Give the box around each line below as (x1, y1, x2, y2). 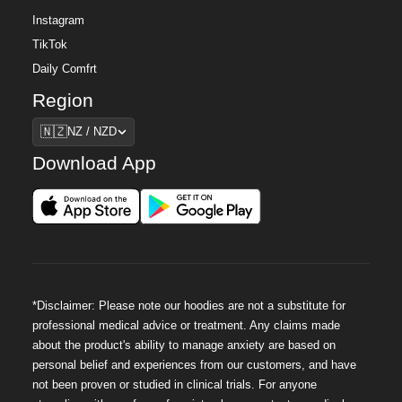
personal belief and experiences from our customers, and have (32, 359, 357, 372)
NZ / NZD (66, 125, 117, 138)
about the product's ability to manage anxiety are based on (32, 339, 336, 353)
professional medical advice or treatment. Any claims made (32, 319, 341, 333)
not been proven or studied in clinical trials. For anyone (32, 379, 318, 392)
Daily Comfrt (32, 63, 98, 76)
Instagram (32, 14, 85, 28)
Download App (32, 152, 157, 174)
